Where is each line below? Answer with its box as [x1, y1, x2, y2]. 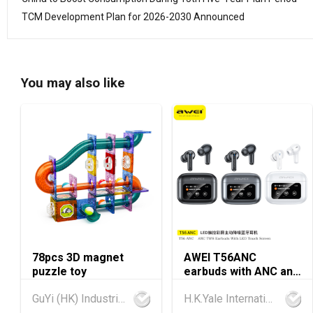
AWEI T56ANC [183, 250, 256, 264]
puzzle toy [32, 264, 87, 278]
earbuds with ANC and [183, 264, 299, 278]
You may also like [21, 75, 125, 91]
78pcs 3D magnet [32, 250, 124, 264]
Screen [183, 278, 222, 292]
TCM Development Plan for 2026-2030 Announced [22, 11, 245, 22]
